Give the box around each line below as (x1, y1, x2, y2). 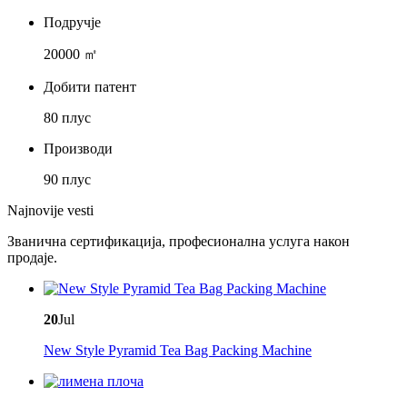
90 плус (44, 172, 91, 187)
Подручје (44, 15, 101, 30)
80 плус (44, 110, 91, 125)
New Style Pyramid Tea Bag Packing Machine (44, 342, 312, 358)
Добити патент (44, 79, 136, 94)
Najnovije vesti (7, 203, 94, 218)
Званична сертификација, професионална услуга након (7, 233, 350, 249)
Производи (44, 141, 113, 156)
